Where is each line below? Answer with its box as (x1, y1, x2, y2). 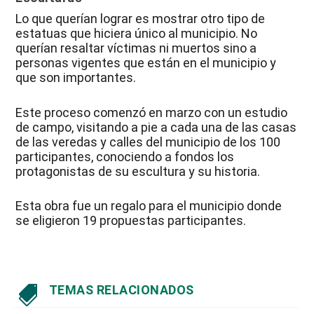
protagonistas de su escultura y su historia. (15, 163, 261, 179)
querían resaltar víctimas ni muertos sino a (15, 40, 257, 55)
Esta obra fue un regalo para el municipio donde (15, 198, 282, 214)
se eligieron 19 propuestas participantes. (15, 213, 247, 228)
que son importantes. (15, 69, 137, 85)
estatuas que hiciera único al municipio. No (15, 25, 258, 41)
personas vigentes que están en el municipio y (15, 55, 277, 70)
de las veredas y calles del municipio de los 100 (15, 134, 281, 149)
